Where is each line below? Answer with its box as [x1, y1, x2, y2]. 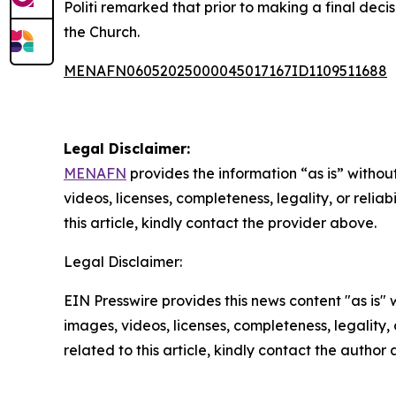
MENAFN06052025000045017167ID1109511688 [64, 62, 387, 80]
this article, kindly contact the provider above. [64, 214, 377, 232]
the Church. [64, 23, 140, 41]
